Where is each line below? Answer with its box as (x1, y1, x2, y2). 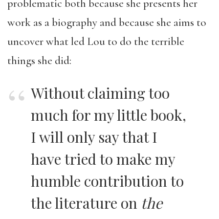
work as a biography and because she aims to (7, 16, 206, 29)
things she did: (7, 54, 71, 67)
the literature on (31, 193, 141, 213)
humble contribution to (31, 171, 184, 191)
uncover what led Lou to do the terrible (7, 35, 184, 48)
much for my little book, (31, 105, 186, 125)
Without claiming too (31, 83, 170, 103)
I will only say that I (31, 127, 157, 147)
